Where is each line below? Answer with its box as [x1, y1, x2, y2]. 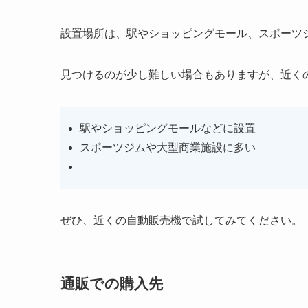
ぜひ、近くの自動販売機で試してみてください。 [60, 214, 302, 227]
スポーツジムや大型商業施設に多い [80, 142, 256, 154]
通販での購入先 [60, 275, 163, 291]
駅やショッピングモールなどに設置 [80, 122, 256, 135]
